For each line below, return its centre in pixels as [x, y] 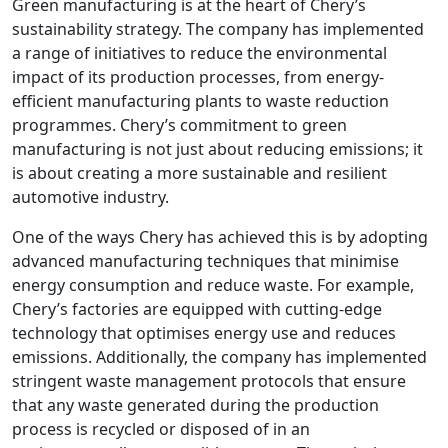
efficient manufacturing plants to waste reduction [200, 100]
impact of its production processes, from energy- [198, 76]
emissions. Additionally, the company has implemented [219, 356]
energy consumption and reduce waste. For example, [213, 284]
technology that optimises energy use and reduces [204, 332]
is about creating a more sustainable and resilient [199, 172]
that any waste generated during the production [195, 404]
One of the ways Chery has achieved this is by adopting [220, 236]
